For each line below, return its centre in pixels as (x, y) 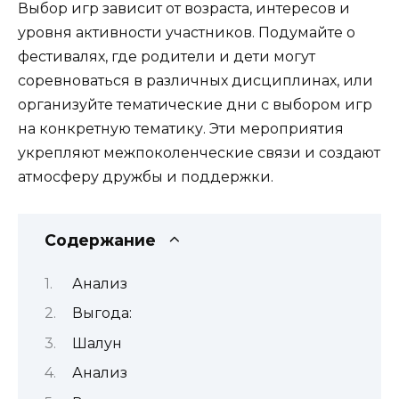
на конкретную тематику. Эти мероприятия (181, 129)
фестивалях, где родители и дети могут (167, 57)
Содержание (100, 240)
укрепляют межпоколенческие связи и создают (199, 153)
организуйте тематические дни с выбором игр (195, 105)
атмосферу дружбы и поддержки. (146, 177)
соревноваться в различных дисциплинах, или (195, 81)
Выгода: (102, 313)
